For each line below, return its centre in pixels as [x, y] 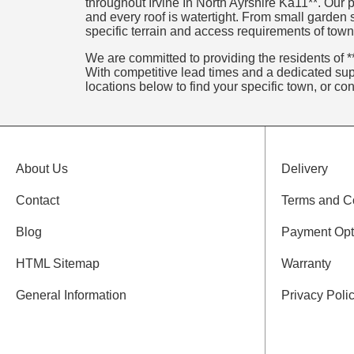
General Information [71, 296]
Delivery [305, 169]
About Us [42, 169]
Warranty [307, 264]
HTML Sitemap [58, 264]
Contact [38, 201]
